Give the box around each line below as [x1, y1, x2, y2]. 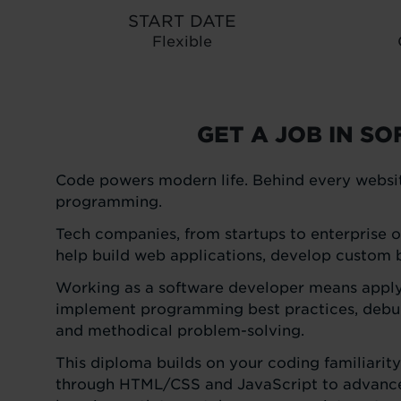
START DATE [127, 12, 236, 30]
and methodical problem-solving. [55, 322, 304, 339]
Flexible [151, 33, 212, 50]
